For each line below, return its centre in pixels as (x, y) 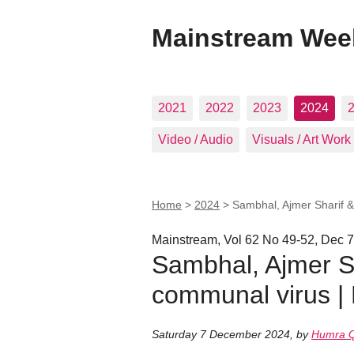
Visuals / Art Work (301, 139)
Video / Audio (196, 139)
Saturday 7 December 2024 (221, 335)
